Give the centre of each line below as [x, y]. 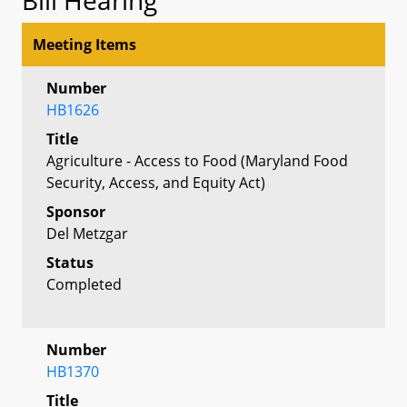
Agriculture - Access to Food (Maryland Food [197, 160]
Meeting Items [84, 44]
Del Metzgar [87, 233]
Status [70, 262]
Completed [84, 284]
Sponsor [76, 211]
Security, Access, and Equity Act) [156, 182]
